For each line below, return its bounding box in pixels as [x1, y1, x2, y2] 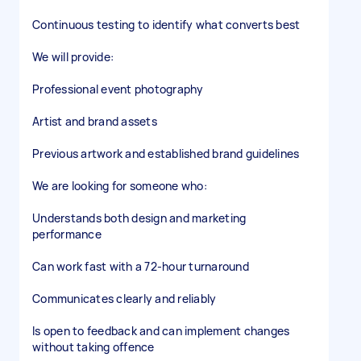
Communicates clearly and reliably [32, 291, 217, 306]
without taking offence [32, 339, 155, 355]
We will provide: [32, 49, 114, 64]
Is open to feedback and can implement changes [32, 323, 290, 338]
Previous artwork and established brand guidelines [32, 146, 300, 161]
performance [32, 226, 102, 242]
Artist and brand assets [32, 114, 157, 129]
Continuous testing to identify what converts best [32, 17, 301, 32]
